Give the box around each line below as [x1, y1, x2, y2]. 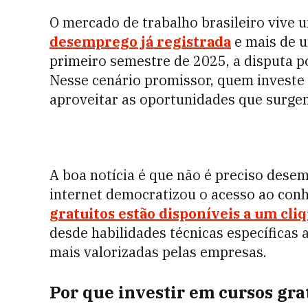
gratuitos [49, 204, 115, 223]
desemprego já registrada [49, 32, 231, 51]
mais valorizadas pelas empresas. [49, 243, 267, 261]
